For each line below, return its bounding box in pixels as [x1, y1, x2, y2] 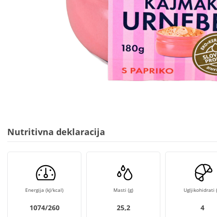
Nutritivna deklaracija [7, 126, 105, 138]
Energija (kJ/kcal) [25, 186, 63, 193]
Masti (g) [113, 186, 133, 193]
